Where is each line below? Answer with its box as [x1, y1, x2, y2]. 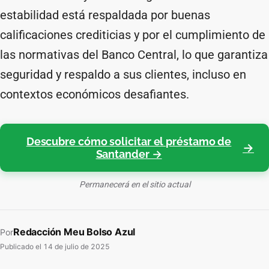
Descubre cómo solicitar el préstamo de [26, 135, 232, 148]
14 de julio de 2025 [43, 242, 110, 251]
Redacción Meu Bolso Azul [13, 226, 136, 238]
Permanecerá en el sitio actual [79, 180, 190, 189]
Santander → [95, 148, 162, 160]
